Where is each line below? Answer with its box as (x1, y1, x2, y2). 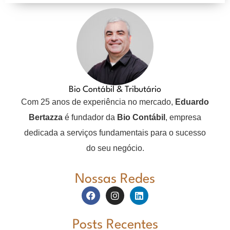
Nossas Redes (75, 172, 155, 186)
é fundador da (63, 113, 117, 122)
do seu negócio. (86, 144, 144, 153)
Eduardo (175, 98, 209, 107)
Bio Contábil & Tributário (69, 85, 161, 94)
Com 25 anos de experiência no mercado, (21, 98, 175, 107)
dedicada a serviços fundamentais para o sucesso (24, 128, 206, 138)
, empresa (165, 113, 201, 122)
